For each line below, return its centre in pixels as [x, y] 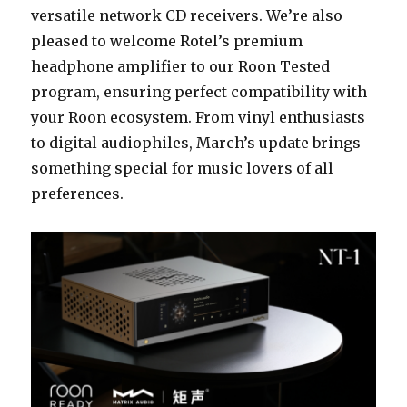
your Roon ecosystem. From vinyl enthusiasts [199, 117]
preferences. [79, 193]
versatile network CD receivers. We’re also [187, 15]
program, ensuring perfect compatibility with [199, 91]
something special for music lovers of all [183, 168]
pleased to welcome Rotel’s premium [167, 40]
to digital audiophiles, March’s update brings [196, 142]
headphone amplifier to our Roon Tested [181, 66]
